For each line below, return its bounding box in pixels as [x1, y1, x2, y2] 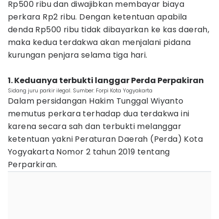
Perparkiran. [8, 159, 58, 170]
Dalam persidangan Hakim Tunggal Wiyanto [8, 95, 184, 107]
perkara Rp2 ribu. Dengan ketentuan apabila [8, 11, 187, 22]
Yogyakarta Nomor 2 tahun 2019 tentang [8, 146, 170, 157]
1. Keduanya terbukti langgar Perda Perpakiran [8, 75, 204, 86]
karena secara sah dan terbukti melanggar [8, 121, 181, 132]
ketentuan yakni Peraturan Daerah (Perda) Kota [8, 133, 203, 145]
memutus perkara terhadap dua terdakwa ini [8, 108, 190, 119]
